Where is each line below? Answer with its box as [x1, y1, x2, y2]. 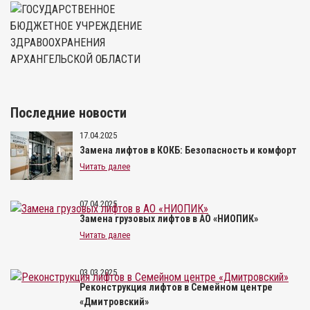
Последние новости [10, 104, 127, 121]
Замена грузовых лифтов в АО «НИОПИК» [80, 212, 258, 224]
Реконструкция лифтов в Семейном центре [80, 281, 273, 293]
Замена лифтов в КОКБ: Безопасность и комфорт [80, 144, 297, 156]
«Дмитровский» [80, 295, 149, 307]
